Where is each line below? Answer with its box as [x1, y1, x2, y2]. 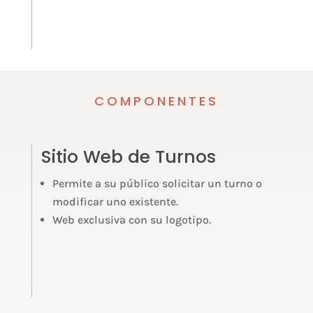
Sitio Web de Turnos [41, 144, 217, 169]
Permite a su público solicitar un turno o [52, 176, 263, 190]
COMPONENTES [94, 92, 219, 110]
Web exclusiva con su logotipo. [52, 212, 212, 226]
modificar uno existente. [52, 194, 179, 208]
